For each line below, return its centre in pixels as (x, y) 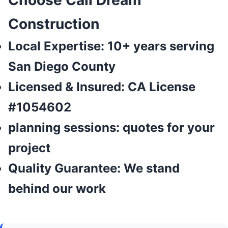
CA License (160, 87)
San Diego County (62, 67)
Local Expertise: (56, 46)
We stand (150, 168)
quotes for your (167, 128)
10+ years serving (159, 46)
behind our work (57, 189)
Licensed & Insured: (66, 87)
